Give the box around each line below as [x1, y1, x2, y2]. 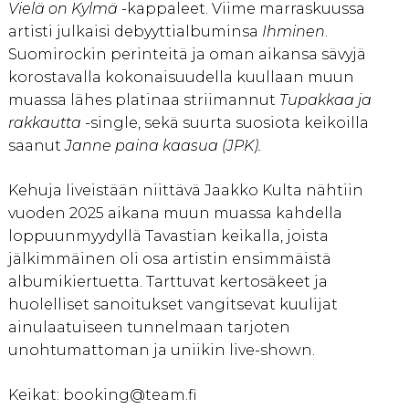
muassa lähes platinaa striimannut [7, 91, 279, 110]
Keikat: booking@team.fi [7, 386, 196, 404]
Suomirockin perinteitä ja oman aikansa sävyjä [7, 46, 366, 64]
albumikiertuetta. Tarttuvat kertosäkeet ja [7, 273, 328, 291]
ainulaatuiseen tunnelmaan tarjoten [7, 319, 290, 337]
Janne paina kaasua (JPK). [64, 137, 261, 155]
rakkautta [7, 114, 81, 132]
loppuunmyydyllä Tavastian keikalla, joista [7, 227, 329, 246]
